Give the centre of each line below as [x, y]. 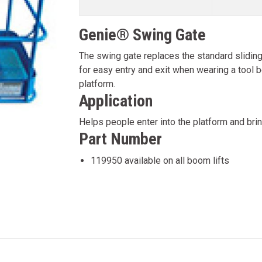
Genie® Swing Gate [142, 35]
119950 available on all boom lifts [160, 161]
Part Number [120, 139]
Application [116, 101]
